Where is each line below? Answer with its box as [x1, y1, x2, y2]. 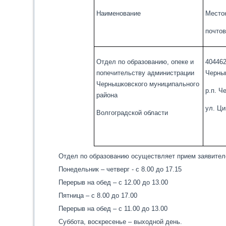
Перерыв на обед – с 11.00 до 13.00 [58, 205, 167, 212]
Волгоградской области [96, 109, 168, 117]
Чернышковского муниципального [96, 80, 199, 88]
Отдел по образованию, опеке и [96, 58, 194, 66]
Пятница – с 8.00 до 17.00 [58, 192, 137, 199]
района [96, 91, 118, 99]
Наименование [96, 10, 141, 17]
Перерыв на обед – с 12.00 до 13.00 [58, 179, 168, 186]
